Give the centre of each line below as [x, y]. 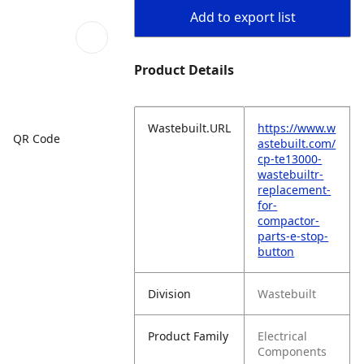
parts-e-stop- [293, 236]
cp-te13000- [290, 159]
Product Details [184, 70]
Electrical [283, 336]
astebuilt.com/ [297, 143]
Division [170, 294]
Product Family [188, 336]
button [276, 251]
